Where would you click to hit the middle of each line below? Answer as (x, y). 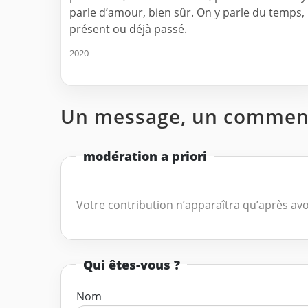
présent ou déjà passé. (128, 29)
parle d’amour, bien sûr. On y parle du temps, (187, 13)
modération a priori (145, 156)
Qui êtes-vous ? (131, 264)
